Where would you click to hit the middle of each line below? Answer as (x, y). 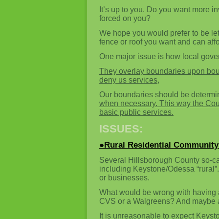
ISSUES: (121, 129)
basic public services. (136, 112)
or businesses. (124, 178)
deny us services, (129, 80)
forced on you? (125, 18)
